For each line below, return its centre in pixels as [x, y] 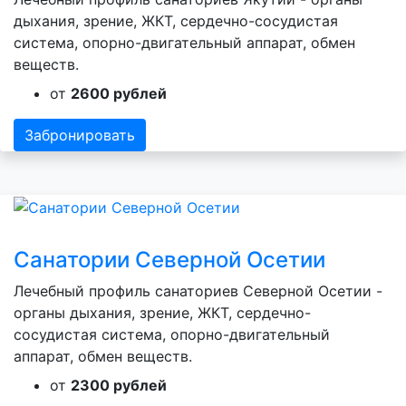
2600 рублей [119, 93]
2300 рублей [119, 385]
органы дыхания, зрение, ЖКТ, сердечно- [162, 312]
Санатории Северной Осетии [169, 259]
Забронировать [80, 135]
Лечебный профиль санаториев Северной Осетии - [198, 290]
